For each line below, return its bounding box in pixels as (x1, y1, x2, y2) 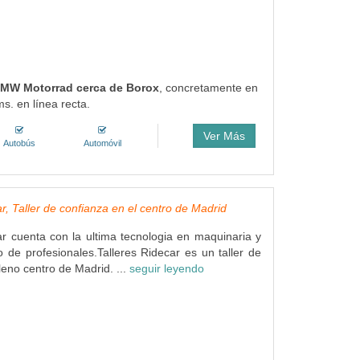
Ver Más (202, 129, 245, 142)
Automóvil (83, 138, 121, 148)
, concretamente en (158, 81, 258, 94)
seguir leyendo (129, 262, 204, 275)
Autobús (2, 138, 35, 148)
